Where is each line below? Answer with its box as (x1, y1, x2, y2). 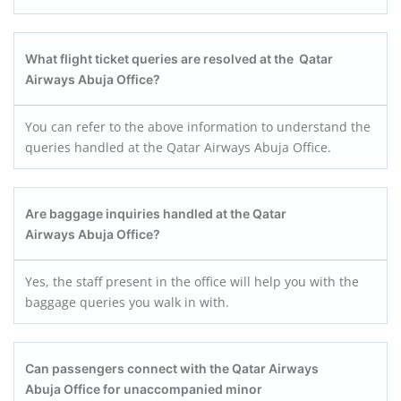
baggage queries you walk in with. (25, 294, 229, 311)
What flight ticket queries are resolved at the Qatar (25, 51, 333, 66)
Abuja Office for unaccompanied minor (25, 381, 262, 397)
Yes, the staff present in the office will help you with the (25, 273, 359, 290)
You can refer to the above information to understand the (25, 118, 371, 135)
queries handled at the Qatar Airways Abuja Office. (25, 139, 331, 156)
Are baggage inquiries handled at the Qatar (25, 206, 286, 221)
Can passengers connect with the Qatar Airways (25, 361, 319, 376)
